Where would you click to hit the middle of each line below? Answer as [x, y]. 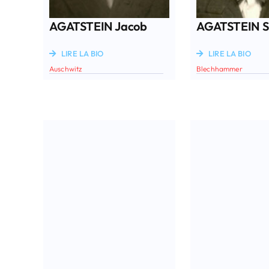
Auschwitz [65, 68]
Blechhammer [219, 68]
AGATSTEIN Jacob [98, 26]
